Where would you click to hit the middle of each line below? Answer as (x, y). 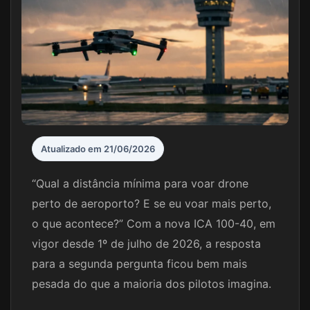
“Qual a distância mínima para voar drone (140, 184)
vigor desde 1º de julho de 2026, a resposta (146, 244)
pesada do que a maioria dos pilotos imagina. (152, 284)
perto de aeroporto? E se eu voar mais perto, (152, 204)
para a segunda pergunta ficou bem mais (139, 264)
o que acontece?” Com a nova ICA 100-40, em (154, 224)
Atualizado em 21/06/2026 (98, 149)
